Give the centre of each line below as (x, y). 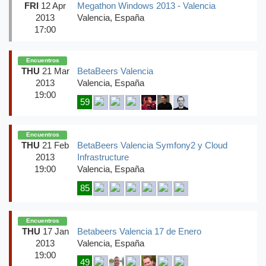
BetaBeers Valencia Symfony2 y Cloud (152, 146)
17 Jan (54, 232)
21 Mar (54, 71)
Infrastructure (103, 158)
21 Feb (54, 146)
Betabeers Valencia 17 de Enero (139, 232)
